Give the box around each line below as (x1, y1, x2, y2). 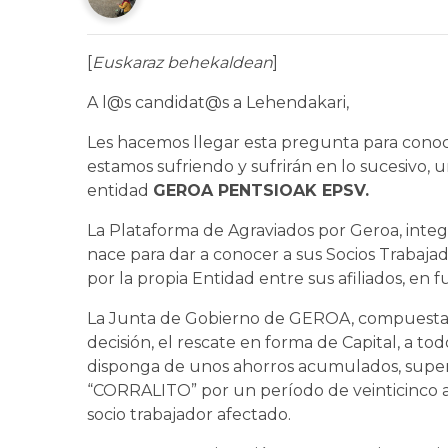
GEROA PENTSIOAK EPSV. (153, 182, 369, 201)
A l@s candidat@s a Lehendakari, (87, 94, 349, 113)
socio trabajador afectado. (87, 406, 295, 425)
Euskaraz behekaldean (92, 54, 273, 73)
